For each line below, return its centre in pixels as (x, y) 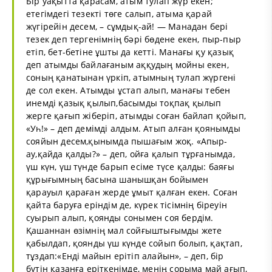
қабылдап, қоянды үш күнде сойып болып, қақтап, (134, 243)
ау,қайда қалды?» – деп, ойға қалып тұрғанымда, (131, 154)
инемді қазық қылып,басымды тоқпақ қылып (124, 103)
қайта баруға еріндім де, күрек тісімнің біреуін (127, 205)
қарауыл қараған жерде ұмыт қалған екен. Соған (132, 192)
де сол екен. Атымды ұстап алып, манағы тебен (128, 90)
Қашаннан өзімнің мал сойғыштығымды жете (124, 230)
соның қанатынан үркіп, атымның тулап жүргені (131, 77)
